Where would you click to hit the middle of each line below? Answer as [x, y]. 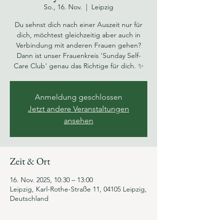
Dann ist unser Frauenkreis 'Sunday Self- [79, 55]
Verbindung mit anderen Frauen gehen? [79, 45]
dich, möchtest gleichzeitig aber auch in [79, 35]
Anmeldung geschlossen [79, 97]
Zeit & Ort [30, 161]
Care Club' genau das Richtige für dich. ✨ [79, 66]
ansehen [79, 121]
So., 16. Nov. [63, 7]
